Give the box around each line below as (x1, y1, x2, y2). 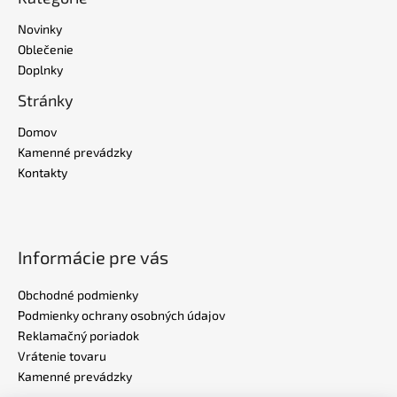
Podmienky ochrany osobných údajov (18, 307, 225, 323)
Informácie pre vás (18, 245, 168, 268)
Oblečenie (18, 41, 74, 57)
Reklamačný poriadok (18, 327, 139, 343)
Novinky (18, 20, 62, 36)
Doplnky (18, 61, 63, 77)
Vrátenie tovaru (18, 347, 106, 363)
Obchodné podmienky (18, 286, 138, 302)
